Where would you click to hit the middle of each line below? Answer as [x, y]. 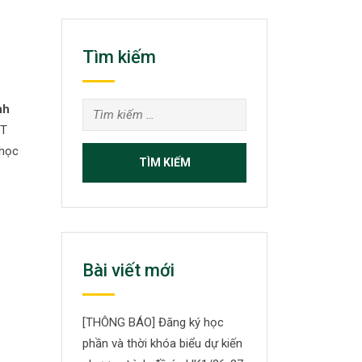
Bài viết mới [128, 270]
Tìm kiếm [119, 57]
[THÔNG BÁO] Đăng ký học [153, 322]
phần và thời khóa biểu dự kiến [162, 343]
